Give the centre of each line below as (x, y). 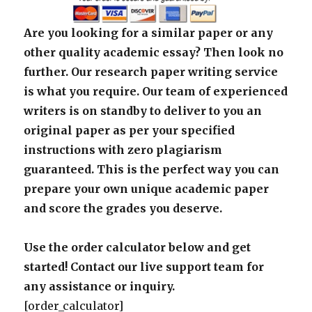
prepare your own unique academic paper (147, 188)
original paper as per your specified (130, 130)
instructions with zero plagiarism (123, 149)
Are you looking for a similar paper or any (149, 32)
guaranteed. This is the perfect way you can (152, 169)
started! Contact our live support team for (144, 266)
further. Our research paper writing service (151, 71)
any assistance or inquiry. (100, 286)
